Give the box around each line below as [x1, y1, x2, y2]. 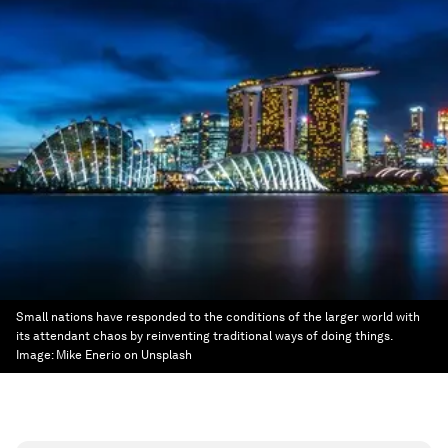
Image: [16, 348, 56, 362]
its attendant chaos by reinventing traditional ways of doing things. [16, 329, 392, 343]
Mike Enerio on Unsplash [56, 348, 192, 362]
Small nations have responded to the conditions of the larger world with [16, 310, 420, 324]
